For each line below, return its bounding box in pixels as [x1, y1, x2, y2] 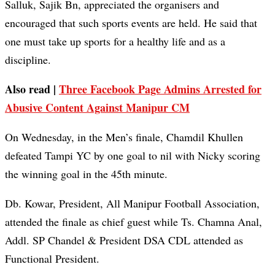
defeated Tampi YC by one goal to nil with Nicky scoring [5, 148, 260, 163]
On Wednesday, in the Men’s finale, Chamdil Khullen [5, 130, 243, 145]
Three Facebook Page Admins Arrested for [59, 81, 261, 98]
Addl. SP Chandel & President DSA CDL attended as [5, 233, 243, 248]
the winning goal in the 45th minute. [5, 166, 168, 182]
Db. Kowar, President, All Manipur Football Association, [5, 196, 260, 211]
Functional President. [5, 251, 99, 266]
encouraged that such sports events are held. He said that [5, 15, 257, 31]
